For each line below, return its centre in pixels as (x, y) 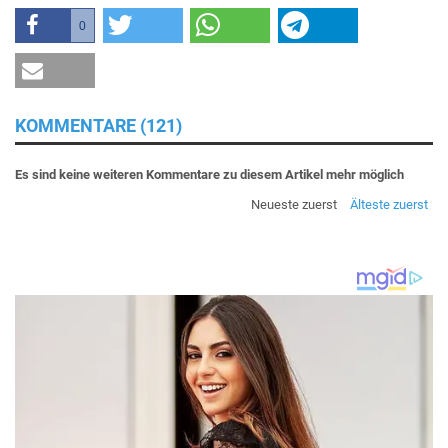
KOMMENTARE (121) (98, 125)
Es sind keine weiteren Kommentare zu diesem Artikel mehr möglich (209, 174)
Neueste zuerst (294, 204)
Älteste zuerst (389, 204)
